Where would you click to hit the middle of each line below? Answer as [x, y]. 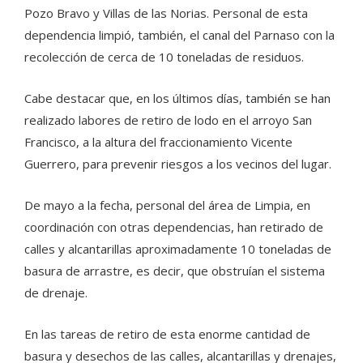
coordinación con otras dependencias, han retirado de [174, 226]
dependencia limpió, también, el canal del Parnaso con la [179, 34]
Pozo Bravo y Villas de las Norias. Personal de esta [166, 13]
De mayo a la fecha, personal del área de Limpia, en [167, 205]
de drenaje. [56, 292]
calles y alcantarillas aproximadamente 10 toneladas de [178, 248]
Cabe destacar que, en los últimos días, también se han [177, 98]
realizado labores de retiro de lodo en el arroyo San [168, 120]
